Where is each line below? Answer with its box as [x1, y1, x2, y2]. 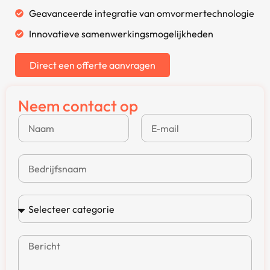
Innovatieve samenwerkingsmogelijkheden [28, 28, 213, 40]
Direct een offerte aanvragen [30, 59, 155, 72]
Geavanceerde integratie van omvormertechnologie [28, 7, 254, 20]
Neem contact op [18, 96, 138, 116]
